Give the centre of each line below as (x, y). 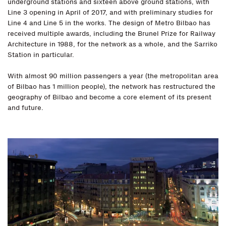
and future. (25, 107)
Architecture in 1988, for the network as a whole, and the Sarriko (112, 44)
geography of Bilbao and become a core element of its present (109, 97)
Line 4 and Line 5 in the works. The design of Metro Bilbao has (109, 23)
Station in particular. (41, 54)
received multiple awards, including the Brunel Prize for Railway (111, 33)
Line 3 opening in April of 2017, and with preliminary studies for (110, 12)
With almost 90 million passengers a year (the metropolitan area (113, 76)
